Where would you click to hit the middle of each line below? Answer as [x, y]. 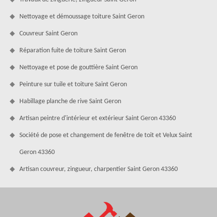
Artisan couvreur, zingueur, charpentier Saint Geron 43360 [99, 169]
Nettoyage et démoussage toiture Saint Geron [82, 16]
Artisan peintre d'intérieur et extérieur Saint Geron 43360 [98, 118]
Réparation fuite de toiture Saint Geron [73, 50]
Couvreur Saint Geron [48, 33]
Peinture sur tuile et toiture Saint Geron [73, 84]
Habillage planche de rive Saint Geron [70, 101]
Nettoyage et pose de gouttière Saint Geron [78, 67]
